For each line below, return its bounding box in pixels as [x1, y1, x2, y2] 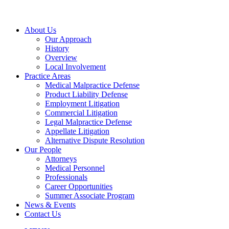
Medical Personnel [45, 164, 105, 172]
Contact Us [25, 210, 61, 218]
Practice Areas [25, 72, 71, 80]
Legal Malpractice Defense [45, 118, 132, 126]
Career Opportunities [45, 182, 112, 191]
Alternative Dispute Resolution [45, 136, 145, 145]
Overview [45, 53, 77, 62]
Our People [25, 145, 61, 154]
